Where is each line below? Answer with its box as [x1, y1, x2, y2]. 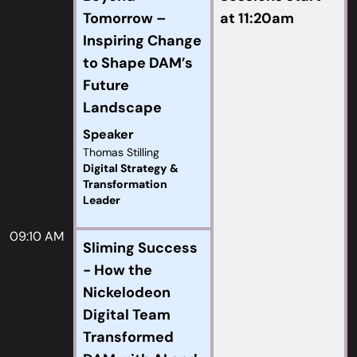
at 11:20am [220, 9, 294, 28]
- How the [83, 261, 152, 280]
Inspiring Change [83, 31, 202, 50]
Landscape [83, 98, 162, 117]
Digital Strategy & [83, 161, 178, 175]
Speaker [83, 126, 134, 143]
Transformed [83, 328, 174, 347]
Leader [83, 193, 120, 207]
